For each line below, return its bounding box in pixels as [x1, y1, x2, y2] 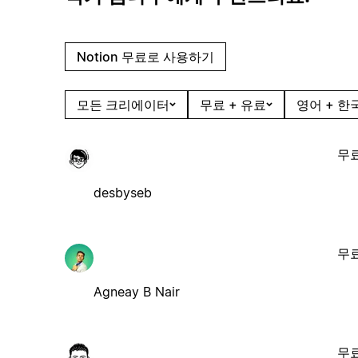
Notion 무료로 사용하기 [76, 48, 214, 65]
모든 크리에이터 [76, 96, 169, 113]
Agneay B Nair [93, 283, 180, 300]
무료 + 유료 [199, 96, 266, 113]
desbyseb [93, 184, 152, 201]
